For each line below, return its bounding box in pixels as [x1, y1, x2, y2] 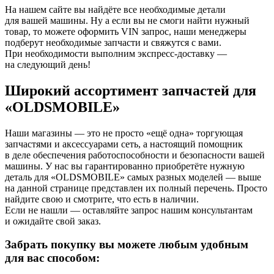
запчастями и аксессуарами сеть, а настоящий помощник [5, 138, 243, 149]
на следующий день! [5, 59, 91, 70]
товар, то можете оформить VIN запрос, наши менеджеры [5, 26, 246, 37]
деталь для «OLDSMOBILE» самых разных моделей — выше [5, 171, 261, 182]
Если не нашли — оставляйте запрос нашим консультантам [5, 204, 253, 215]
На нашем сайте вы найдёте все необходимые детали [5, 4, 226, 15]
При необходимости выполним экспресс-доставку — [5, 48, 227, 59]
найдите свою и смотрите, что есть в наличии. [5, 193, 199, 204]
